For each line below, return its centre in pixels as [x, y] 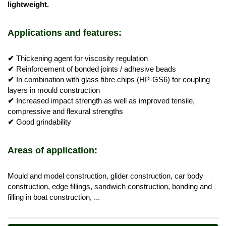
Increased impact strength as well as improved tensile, [105, 100]
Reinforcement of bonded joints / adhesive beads [96, 69]
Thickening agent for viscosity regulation [82, 58]
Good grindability [44, 122]
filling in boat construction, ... [54, 197]
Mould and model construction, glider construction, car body [105, 176]
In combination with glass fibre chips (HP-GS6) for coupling [113, 79]
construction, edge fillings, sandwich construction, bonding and [110, 186]
